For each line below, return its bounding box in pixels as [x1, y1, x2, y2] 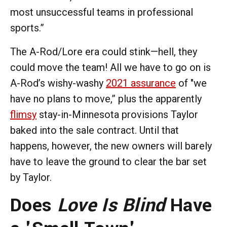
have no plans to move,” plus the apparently [10, 92, 202, 105]
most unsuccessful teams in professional [10, 6, 193, 18]
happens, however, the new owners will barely [10, 139, 212, 152]
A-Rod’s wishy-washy [10, 77, 106, 89]
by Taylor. [10, 171, 52, 183]
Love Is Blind [57, 192, 165, 218]
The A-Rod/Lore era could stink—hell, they [10, 45, 197, 58]
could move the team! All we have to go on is [10, 61, 211, 73]
